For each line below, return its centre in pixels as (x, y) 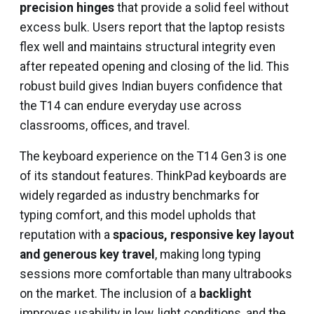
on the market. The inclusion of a (109, 294)
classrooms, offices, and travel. (105, 125)
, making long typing (208, 254)
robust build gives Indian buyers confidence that (151, 86)
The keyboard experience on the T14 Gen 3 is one (153, 156)
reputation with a (66, 235)
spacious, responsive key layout (204, 235)
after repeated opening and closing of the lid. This (155, 67)
